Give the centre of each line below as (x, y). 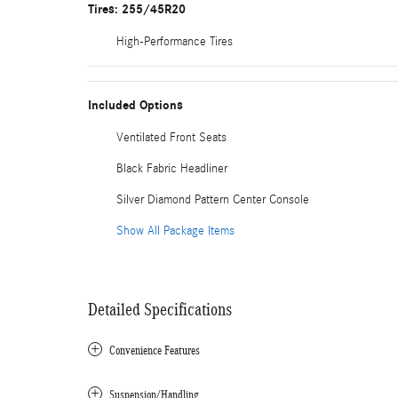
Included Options (135, 106)
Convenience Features (155, 351)
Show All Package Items (175, 231)
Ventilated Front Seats (171, 138)
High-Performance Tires (175, 42)
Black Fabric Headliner (172, 169)
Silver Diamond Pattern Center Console (213, 200)
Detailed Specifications (160, 310)
